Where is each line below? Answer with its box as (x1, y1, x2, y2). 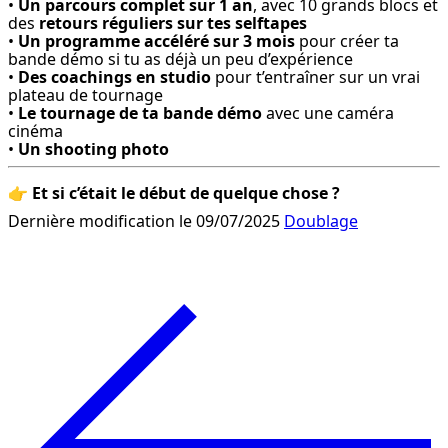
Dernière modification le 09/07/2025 (8, 210, 284, 233)
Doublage (284, 210, 358, 233)
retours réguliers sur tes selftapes (39, 12, 307, 35)
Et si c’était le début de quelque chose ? (32, 182, 340, 205)
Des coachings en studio (18, 66, 211, 89)
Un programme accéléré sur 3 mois (18, 30, 295, 53)
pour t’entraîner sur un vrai (211, 66, 420, 89)
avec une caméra (262, 102, 394, 125)
